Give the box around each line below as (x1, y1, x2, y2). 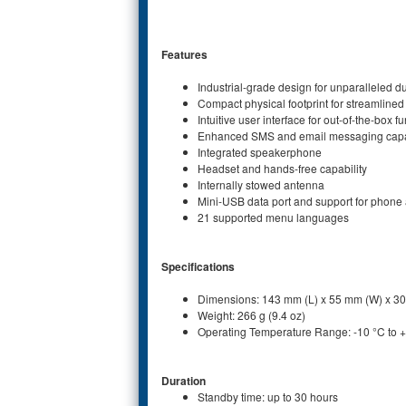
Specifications (161, 257, 235, 275)
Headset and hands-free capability (198, 159, 367, 176)
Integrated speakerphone (198, 143, 322, 159)
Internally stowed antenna (198, 176, 324, 192)
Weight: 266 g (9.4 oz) (198, 306, 305, 323)
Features (161, 45, 208, 63)
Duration (161, 372, 206, 389)
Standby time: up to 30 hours (198, 388, 338, 404)
